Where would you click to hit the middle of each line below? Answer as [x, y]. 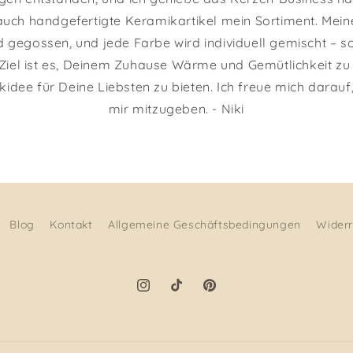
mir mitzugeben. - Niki [176, 109]
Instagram [163, 294]
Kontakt [71, 225]
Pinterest [226, 294]
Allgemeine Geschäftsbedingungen [204, 225]
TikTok [185, 294]
